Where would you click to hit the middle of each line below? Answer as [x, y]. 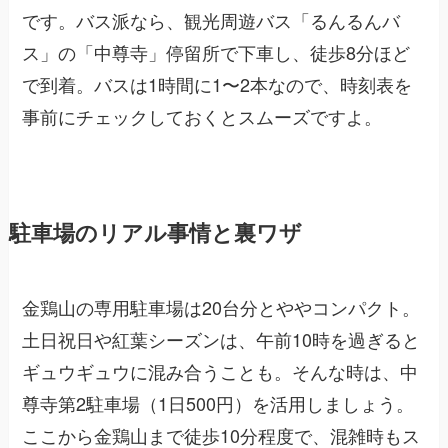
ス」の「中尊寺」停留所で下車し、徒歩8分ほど [216, 52]
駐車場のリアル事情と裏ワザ [155, 233]
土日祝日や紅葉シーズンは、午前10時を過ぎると [221, 339]
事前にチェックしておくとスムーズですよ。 [202, 116]
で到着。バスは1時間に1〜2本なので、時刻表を [217, 84]
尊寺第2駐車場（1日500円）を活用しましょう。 [218, 403]
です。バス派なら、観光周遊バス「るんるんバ [211, 20]
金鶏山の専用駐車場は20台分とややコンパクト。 [221, 307]
